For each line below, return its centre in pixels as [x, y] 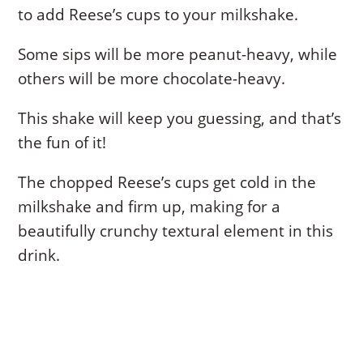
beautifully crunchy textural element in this [176, 231]
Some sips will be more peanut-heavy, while [178, 54]
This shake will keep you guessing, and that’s [180, 118]
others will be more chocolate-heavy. [152, 78]
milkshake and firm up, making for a [149, 206]
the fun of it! [62, 142]
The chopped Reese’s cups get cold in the [167, 182]
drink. [39, 255]
